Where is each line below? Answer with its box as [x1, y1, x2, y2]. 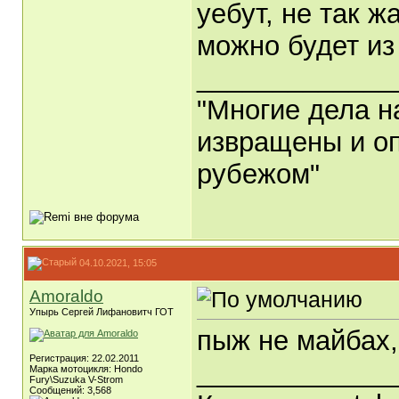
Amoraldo [29, 287, 103, 305]
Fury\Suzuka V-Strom [29, 374, 123, 385]
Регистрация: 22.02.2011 [29, 353, 139, 363]
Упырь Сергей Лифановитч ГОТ [29, 306, 174, 317]
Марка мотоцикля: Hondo [29, 363, 142, 374]
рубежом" [197, 159, 320, 191]
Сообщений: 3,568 [29, 385, 111, 395]
